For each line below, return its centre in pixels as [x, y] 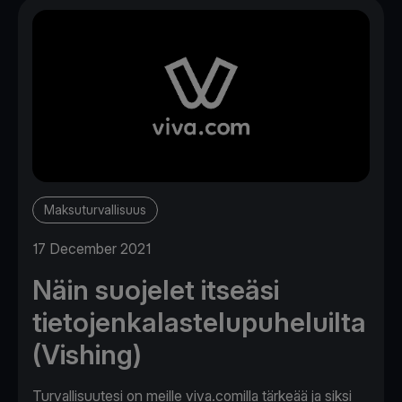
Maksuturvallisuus [95, 209]
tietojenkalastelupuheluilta [199, 322]
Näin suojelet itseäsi [156, 289]
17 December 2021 [92, 248]
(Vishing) [87, 354]
